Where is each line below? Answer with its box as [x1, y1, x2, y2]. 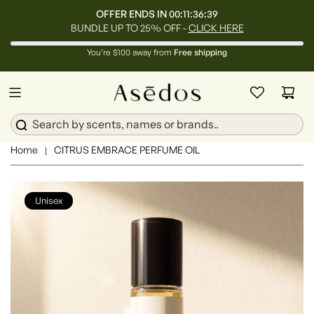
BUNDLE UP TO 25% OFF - [70, 22, 189, 34]
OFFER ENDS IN [96, 8, 168, 20]
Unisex [35, 195, 62, 206]
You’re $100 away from [87, 47, 174, 57]
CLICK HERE [188, 22, 244, 34]
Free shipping [174, 47, 227, 57]
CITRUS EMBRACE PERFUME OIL [54, 144, 200, 156]
